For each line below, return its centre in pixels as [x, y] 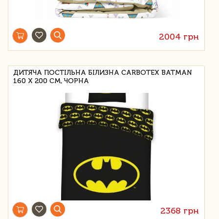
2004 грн [179, 36]
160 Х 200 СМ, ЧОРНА [51, 81]
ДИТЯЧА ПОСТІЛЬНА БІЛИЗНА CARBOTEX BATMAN [102, 72]
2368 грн [180, 210]
